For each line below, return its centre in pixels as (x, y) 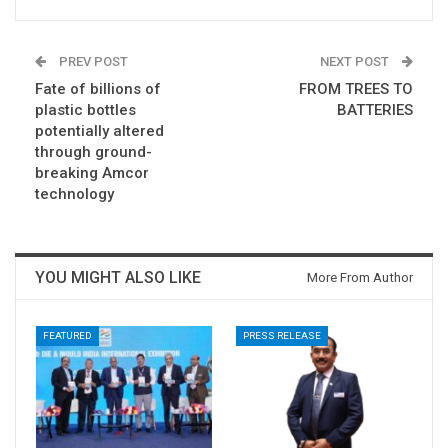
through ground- (93, 152)
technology (74, 194)
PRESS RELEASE (282, 336)
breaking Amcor (92, 173)
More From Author (360, 278)
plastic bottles (85, 110)
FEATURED (67, 336)
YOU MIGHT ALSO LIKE (118, 278)
